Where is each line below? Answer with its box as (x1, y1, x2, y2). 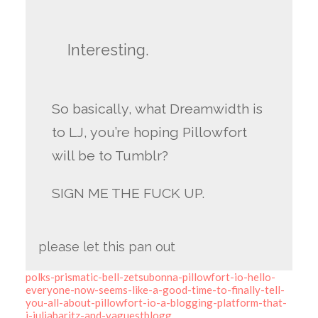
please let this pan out (38, 238, 175, 254)
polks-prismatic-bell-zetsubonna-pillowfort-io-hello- (25, 270, 275, 283)
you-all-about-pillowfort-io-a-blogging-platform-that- (25, 295, 287, 309)
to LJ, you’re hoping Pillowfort (52, 124, 248, 141)
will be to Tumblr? (52, 148, 169, 165)
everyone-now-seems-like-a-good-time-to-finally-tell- (25, 283, 285, 296)
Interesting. (67, 41, 149, 60)
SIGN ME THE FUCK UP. (52, 185, 205, 202)
